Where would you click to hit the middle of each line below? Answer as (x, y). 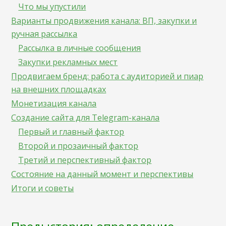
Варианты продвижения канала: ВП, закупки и (104, 21)
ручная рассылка (44, 34)
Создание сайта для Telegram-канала (86, 118)
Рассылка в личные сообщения (80, 48)
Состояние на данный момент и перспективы (102, 174)
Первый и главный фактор (71, 132)
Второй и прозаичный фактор (78, 146)
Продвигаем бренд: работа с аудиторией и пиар (107, 76)
